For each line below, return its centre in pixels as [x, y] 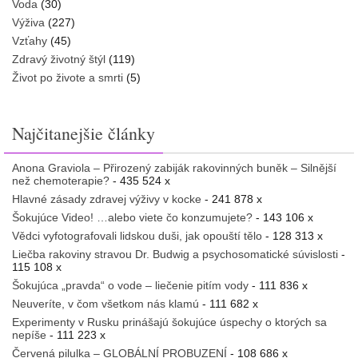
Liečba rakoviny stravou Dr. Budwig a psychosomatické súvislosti [175, 255]
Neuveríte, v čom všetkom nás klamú [105, 304]
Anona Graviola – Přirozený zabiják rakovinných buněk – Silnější [174, 168]
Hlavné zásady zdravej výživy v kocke [107, 199]
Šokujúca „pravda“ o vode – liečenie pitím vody [130, 286]
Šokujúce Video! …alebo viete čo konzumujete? [132, 218]
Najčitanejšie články [84, 133]
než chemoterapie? [61, 181]
